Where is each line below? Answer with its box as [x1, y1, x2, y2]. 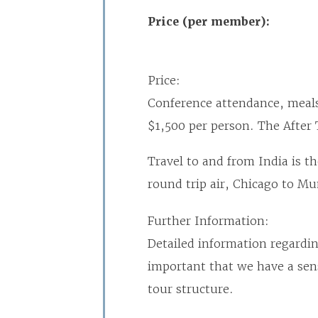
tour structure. [148, 282, 234, 296]
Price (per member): [148, 14, 270, 29]
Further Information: [148, 214, 269, 228]
